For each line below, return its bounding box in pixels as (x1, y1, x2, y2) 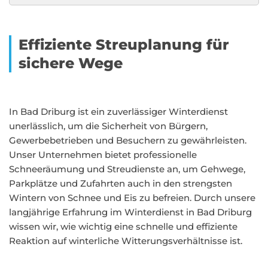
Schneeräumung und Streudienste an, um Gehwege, (9, 163, 245, 175)
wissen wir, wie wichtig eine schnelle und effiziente (9, 221, 237, 232)
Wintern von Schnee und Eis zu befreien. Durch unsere (9, 192, 255, 203)
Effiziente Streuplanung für (19, 36, 229, 53)
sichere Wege (19, 54, 123, 72)
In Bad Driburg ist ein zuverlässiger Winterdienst (9, 106, 228, 117)
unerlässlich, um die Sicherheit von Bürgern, (9, 120, 208, 132)
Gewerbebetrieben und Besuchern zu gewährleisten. (9, 135, 246, 146)
